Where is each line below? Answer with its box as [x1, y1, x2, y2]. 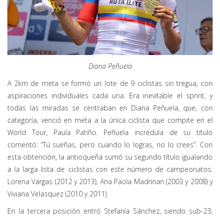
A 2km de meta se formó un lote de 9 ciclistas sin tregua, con [7, 79, 213, 88]
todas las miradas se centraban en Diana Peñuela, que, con [7, 103, 213, 113]
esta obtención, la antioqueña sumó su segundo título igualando [7, 152, 213, 162]
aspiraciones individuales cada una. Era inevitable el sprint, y [7, 91, 213, 101]
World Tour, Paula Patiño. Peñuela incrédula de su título [7, 128, 213, 137]
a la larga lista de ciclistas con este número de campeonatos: [7, 165, 213, 174]
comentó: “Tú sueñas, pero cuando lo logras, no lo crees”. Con [7, 140, 213, 150]
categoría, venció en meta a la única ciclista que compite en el [7, 115, 213, 125]
